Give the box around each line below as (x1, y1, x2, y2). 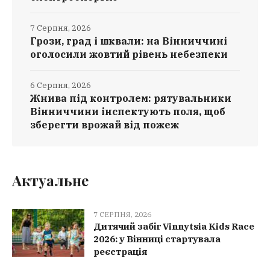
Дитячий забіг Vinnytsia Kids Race (93, 221, 254, 233)
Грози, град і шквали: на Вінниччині (30, 35, 227, 48)
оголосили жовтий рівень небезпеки (30, 48, 228, 61)
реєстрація (93, 246, 147, 258)
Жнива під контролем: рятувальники (30, 92, 231, 105)
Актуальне (12, 171, 89, 190)
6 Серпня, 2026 (30, 80, 91, 91)
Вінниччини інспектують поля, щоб (30, 105, 225, 118)
